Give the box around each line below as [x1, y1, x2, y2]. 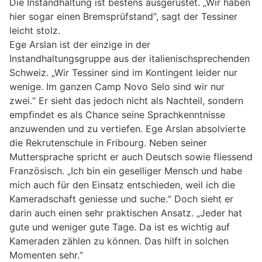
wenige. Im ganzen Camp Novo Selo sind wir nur [9, 80, 225, 92]
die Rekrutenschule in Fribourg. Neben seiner [9, 136, 207, 149]
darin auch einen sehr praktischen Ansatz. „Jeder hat [9, 206, 242, 219]
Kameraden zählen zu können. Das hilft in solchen [9, 235, 229, 247]
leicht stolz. [9, 24, 60, 36]
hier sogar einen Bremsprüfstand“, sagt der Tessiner [9, 10, 237, 22]
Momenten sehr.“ [9, 249, 83, 261]
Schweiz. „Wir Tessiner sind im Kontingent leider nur [9, 66, 237, 78]
